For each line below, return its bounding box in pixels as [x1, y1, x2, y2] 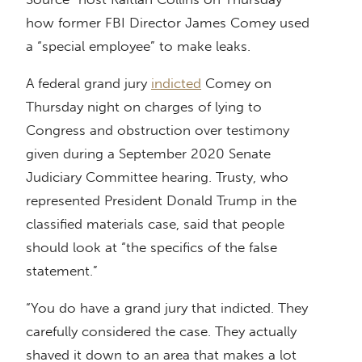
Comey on [201, 75, 271, 92]
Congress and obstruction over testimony [26, 122, 289, 139]
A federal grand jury [26, 75, 151, 92]
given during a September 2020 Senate [26, 145, 271, 162]
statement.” [26, 263, 98, 280]
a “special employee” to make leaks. [26, 38, 250, 55]
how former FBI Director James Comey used [26, 15, 309, 32]
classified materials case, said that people [26, 216, 284, 233]
